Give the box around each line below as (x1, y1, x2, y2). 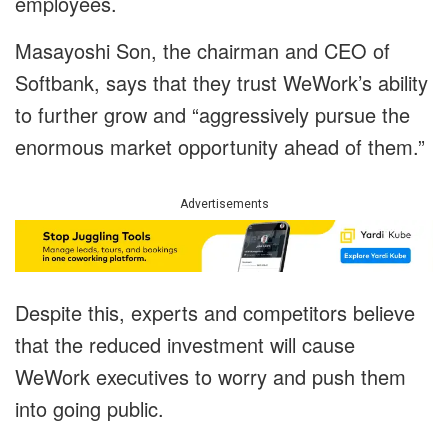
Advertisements (179, 197, 269, 212)
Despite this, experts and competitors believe (15, 298, 415, 328)
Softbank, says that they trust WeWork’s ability (15, 68, 428, 98)
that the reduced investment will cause (15, 330, 355, 360)
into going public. (15, 394, 164, 424)
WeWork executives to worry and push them (15, 362, 406, 392)
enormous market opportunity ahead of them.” (15, 132, 425, 162)
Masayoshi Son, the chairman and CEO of (15, 36, 390, 66)
